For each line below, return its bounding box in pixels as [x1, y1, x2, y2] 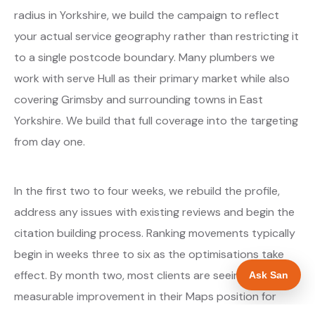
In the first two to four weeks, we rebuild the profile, [14, 183, 280, 198]
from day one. [14, 134, 85, 149]
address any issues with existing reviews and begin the [14, 204, 295, 219]
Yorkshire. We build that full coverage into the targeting [14, 112, 298, 128]
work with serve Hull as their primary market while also [14, 70, 290, 86]
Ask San [249, 269, 288, 281]
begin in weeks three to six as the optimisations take [14, 246, 284, 262]
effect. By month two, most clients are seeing [14, 267, 246, 283]
